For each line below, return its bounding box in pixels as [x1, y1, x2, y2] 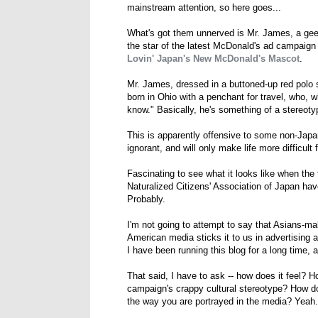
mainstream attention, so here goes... [127, 2, 281, 13]
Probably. [127, 194, 165, 205]
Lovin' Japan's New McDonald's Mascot [127, 53, 300, 65]
